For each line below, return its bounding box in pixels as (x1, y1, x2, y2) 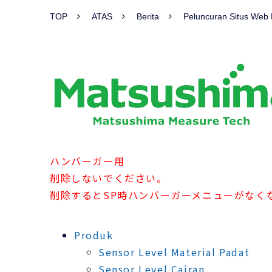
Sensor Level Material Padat (98, 244, 250, 259)
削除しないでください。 (50, 171, 168, 185)
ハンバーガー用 (50, 154, 125, 168)
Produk (74, 227, 114, 242)
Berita (137, 12, 159, 21)
